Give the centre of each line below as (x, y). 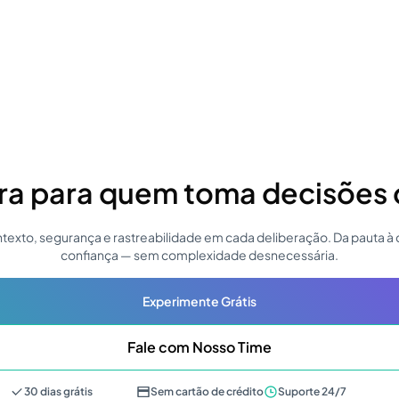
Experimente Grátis (199, 301)
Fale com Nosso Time (199, 347)
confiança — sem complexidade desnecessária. (199, 255)
